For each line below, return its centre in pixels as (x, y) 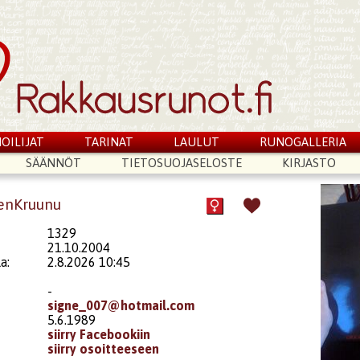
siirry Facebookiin (99, 334)
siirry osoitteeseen (104, 348)
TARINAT (109, 142)
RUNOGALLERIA (303, 142)
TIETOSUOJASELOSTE (182, 163)
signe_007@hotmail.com (121, 305)
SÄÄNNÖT (54, 163)
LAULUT (196, 142)
